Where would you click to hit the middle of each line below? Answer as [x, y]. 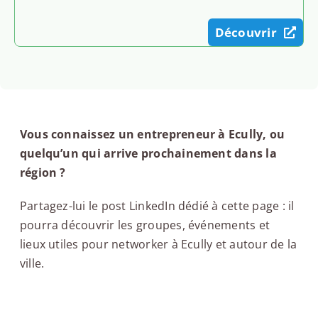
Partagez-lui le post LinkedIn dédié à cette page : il [157, 205]
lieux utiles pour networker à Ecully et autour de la [158, 244]
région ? [43, 172]
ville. [32, 263]
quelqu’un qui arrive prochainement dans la [148, 153]
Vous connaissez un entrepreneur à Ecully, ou [152, 134]
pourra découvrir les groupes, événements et [145, 225]
